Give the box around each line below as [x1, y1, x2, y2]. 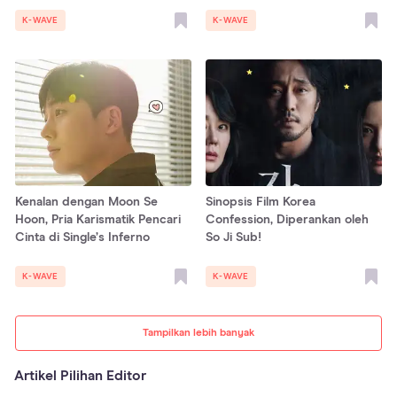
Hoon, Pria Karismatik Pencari [15, 213, 181, 226]
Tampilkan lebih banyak [143, 327, 254, 339]
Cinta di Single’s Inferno [15, 230, 150, 244]
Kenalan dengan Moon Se [15, 195, 158, 208]
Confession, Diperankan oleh [206, 213, 369, 226]
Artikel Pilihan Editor [14, 368, 146, 383]
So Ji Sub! [206, 230, 261, 244]
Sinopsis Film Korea [206, 195, 315, 208]
